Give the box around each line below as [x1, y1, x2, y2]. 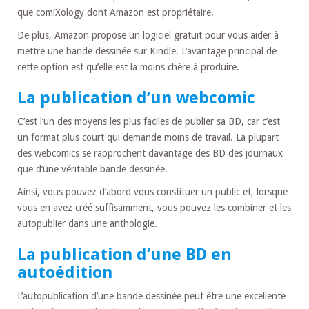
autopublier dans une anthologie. [17, 217, 157, 229]
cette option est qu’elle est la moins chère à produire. [17, 61, 239, 72]
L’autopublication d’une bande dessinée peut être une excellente [17, 290, 286, 301]
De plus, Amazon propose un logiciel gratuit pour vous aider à [17, 29, 279, 41]
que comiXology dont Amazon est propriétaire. [17, 6, 214, 18]
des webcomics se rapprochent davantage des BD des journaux [17, 147, 283, 159]
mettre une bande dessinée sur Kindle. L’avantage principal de [17, 45, 277, 57]
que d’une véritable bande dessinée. [17, 163, 168, 175]
